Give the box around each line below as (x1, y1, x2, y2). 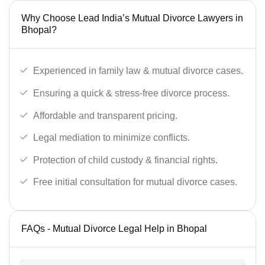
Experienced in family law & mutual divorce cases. (33, 66, 243, 76)
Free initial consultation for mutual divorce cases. (33, 177, 237, 188)
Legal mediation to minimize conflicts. (33, 132, 190, 143)
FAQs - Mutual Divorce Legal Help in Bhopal (21, 224, 207, 234)
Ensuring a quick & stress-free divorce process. (33, 88, 230, 98)
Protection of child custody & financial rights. (33, 154, 218, 165)
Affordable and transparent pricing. (33, 110, 177, 121)
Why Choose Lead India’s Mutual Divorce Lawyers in (21, 12, 243, 23)
